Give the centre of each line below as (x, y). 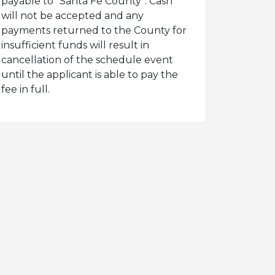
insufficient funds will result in (75, 45)
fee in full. (25, 89)
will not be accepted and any (72, 16)
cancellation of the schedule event (87, 60)
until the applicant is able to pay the (90, 75)
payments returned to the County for (94, 30)
